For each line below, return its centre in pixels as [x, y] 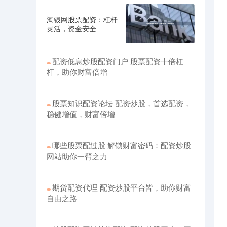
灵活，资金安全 [71, 28]
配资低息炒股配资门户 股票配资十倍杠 [118, 61]
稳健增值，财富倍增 [81, 114]
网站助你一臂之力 [77, 156]
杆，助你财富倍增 [77, 72]
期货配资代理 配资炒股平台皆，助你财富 [122, 187]
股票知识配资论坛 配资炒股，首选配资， [122, 103]
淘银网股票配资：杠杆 [82, 19]
